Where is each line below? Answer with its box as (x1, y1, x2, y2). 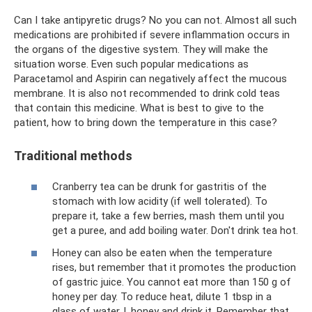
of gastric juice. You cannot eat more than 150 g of (52, 275, 291, 288)
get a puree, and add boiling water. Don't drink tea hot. (52, 224, 298, 237)
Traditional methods (14, 148, 132, 163)
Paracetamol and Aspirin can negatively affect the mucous (14, 72, 287, 85)
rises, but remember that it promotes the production (52, 260, 296, 274)
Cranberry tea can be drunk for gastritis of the (52, 180, 267, 193)
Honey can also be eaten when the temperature (52, 246, 272, 259)
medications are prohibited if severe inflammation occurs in (14, 28, 290, 41)
